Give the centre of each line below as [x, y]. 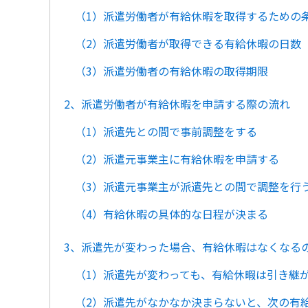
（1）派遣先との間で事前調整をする [166, 131]
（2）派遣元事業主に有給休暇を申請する [177, 159]
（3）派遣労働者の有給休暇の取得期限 [172, 71]
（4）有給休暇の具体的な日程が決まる [172, 214]
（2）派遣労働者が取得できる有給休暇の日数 [188, 43]
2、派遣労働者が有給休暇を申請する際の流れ [177, 104]
